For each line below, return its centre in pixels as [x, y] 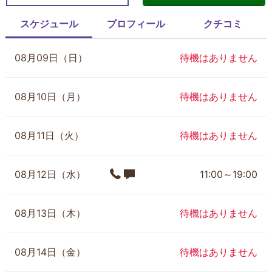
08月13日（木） [50, 213]
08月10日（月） [50, 97]
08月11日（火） [49, 135]
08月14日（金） [50, 252]
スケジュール [49, 24]
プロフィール [136, 24]
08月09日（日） [51, 58]
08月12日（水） [50, 174]
